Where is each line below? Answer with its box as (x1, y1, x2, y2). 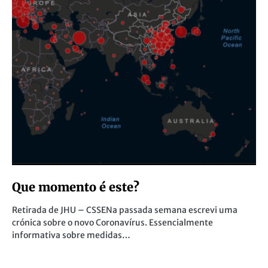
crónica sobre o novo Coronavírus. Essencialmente (12, 217, 213, 228)
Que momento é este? (12, 179, 139, 194)
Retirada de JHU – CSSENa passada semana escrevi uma (12, 205, 237, 215)
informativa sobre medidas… (12, 230, 130, 240)
